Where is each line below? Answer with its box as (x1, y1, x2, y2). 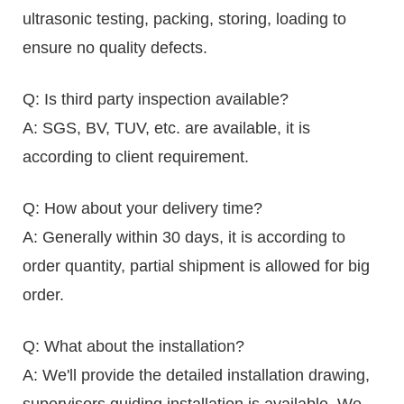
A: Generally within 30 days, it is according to (23, 227, 345, 246)
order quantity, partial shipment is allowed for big (23, 256, 370, 275)
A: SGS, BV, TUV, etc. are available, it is (23, 118, 310, 137)
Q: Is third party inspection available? (23, 89, 289, 108)
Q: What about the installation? (23, 336, 244, 355)
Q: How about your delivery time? (23, 198, 262, 217)
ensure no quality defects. (23, 38, 207, 57)
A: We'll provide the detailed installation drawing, (23, 365, 370, 384)
